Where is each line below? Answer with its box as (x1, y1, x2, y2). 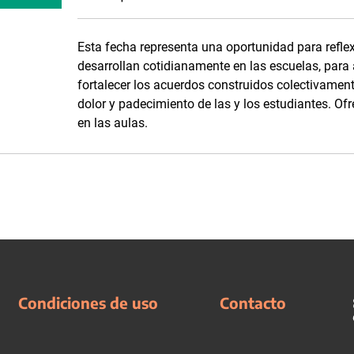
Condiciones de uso (17, 293, 158, 312)
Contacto (220, 293, 287, 312)
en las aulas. (77, 115, 148, 130)
